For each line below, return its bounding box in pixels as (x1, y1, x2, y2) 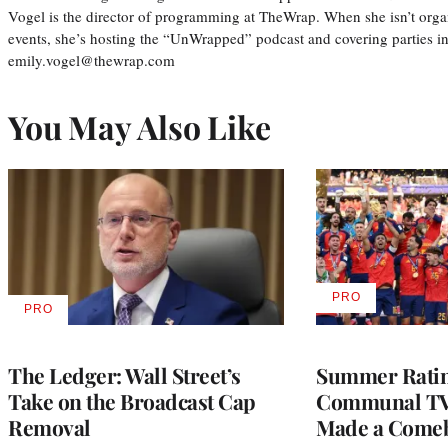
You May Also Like (8, 104, 271, 148)
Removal (8, 412, 91, 441)
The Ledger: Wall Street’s (8, 360, 241, 389)
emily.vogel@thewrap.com (8, 49, 175, 70)
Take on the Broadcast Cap (8, 386, 256, 415)
